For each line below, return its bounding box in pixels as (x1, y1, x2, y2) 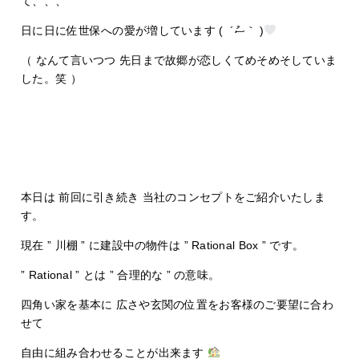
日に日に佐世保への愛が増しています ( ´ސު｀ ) (244, 23, 264, 37)
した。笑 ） (21, 71, 82, 85)
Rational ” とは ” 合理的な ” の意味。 (28, 268, 220, 281)
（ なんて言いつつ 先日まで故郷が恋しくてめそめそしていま (21, 53, 337, 67)
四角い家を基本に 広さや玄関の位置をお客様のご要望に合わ (21, 297, 334, 311)
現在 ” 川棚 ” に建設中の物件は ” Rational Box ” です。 (21, 238, 305, 252)
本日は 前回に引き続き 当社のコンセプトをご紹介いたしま (21, 190, 326, 204)
